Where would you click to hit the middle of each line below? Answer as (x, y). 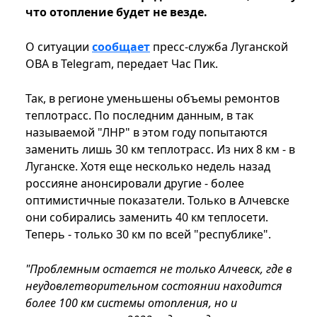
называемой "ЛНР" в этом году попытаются (146, 133)
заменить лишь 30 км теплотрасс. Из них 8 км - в (160, 150)
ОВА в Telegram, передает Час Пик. (122, 64)
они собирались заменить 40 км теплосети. (147, 218)
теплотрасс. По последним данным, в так (139, 116)
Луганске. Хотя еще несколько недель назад (148, 167)
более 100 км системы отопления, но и (131, 303)
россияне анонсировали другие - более (135, 184)
